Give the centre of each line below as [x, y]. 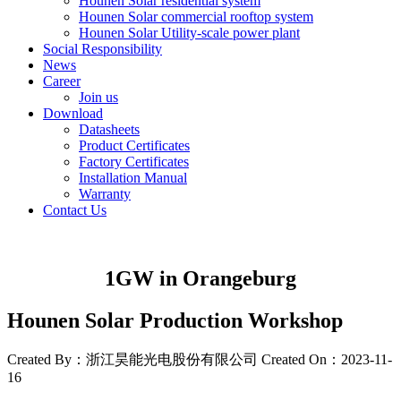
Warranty [105, 193]
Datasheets [109, 129]
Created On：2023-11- [327, 359]
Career [62, 81]
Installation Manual [133, 177]
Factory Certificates [134, 161]
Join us [98, 97]
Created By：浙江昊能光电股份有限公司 [132, 359]
